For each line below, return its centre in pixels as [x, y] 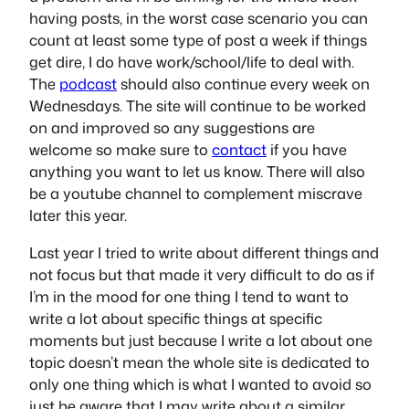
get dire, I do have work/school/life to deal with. [192, 62]
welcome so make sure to [121, 150]
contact [239, 150]
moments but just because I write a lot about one [201, 340]
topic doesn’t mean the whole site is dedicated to [199, 362]
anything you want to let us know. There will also [197, 172]
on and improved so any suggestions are [172, 128]
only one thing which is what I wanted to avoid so [200, 383]
